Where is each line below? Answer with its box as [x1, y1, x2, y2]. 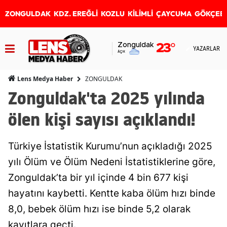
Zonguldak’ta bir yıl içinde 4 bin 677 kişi [8, 172, 188, 183]
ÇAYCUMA [156, 9, 192, 18]
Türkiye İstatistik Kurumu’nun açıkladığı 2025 [8, 140, 212, 152]
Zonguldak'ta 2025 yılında [8, 86, 205, 110]
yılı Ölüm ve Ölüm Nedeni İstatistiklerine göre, [8, 156, 215, 168]
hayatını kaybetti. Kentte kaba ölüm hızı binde [8, 187, 215, 199]
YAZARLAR [193, 45, 220, 52]
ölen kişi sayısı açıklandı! [8, 107, 196, 132]
